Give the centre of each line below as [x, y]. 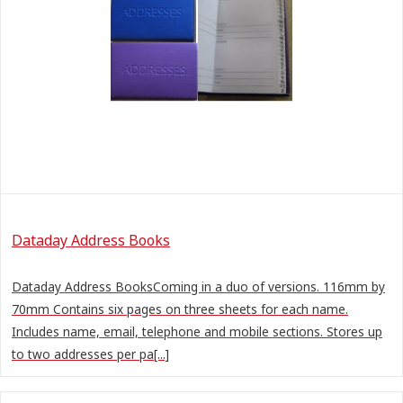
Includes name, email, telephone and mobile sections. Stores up [197, 331]
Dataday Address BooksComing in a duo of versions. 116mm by [198, 286]
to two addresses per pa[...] [90, 354]
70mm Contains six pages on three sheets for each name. [180, 309]
